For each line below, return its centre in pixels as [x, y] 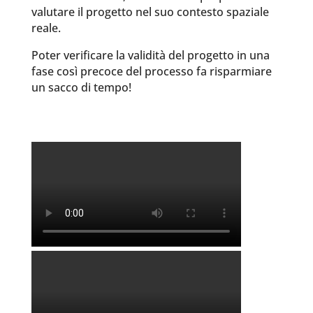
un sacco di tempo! [81, 87]
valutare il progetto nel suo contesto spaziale [150, 12]
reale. [46, 28]
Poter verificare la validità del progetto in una [150, 55]
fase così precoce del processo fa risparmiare [151, 71]
